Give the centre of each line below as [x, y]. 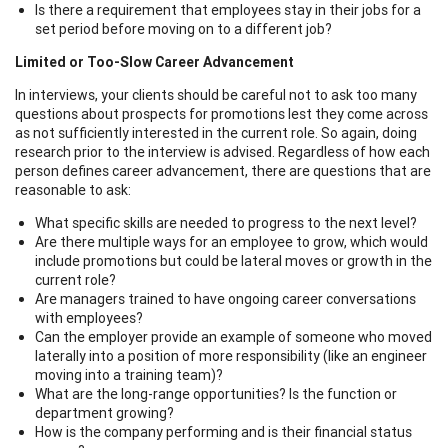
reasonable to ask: [73, 189]
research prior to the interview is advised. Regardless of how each [222, 151]
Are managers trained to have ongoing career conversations [225, 298]
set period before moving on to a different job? [183, 28]
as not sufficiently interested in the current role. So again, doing [216, 132]
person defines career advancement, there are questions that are [223, 170]
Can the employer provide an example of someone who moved [233, 336]
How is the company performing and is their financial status [223, 431]
